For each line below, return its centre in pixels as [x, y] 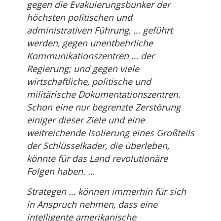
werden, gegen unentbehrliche [90, 43]
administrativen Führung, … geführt [100, 30]
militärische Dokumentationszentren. [104, 94]
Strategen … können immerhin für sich [106, 192]
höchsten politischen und [79, 18]
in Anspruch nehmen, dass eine [92, 204]
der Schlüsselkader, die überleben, [98, 146]
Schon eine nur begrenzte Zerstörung [104, 107]
